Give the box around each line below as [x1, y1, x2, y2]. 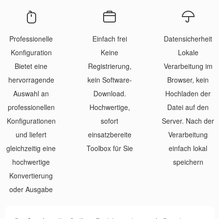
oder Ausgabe [9, 184, 53, 194]
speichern [173, 157, 203, 167]
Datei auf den [167, 102, 209, 112]
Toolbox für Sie [86, 143, 133, 153]
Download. [93, 88, 126, 98]
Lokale [177, 47, 198, 57]
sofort [101, 116, 118, 126]
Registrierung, [88, 61, 131, 71]
